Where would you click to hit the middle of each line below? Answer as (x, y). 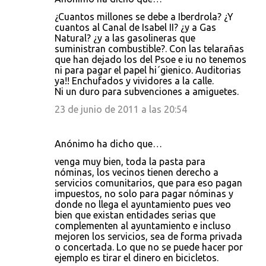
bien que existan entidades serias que (135, 215)
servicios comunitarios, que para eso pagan (148, 183)
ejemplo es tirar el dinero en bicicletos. (137, 258)
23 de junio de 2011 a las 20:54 (121, 109)
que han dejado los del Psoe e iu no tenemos (151, 59)
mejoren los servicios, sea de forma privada (148, 236)
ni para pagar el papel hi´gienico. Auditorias (148, 70)
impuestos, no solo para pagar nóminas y (144, 194)
